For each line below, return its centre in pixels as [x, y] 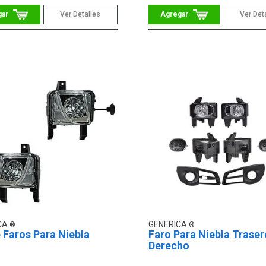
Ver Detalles [80, 14]
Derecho [169, 246]
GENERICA [168, 225]
